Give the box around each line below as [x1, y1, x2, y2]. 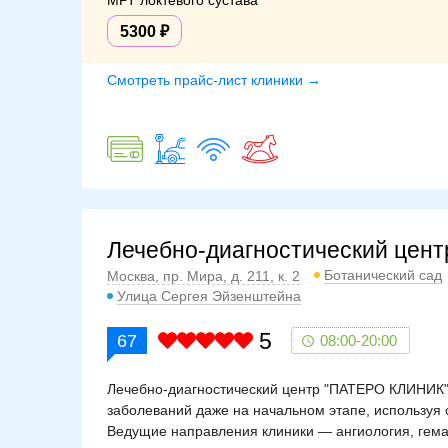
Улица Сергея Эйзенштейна [117, 288, 301, 304]
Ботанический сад [324, 267, 442, 283]
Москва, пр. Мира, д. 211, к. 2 [107, 268, 300, 285]
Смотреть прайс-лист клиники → [107, 72, 321, 88]
